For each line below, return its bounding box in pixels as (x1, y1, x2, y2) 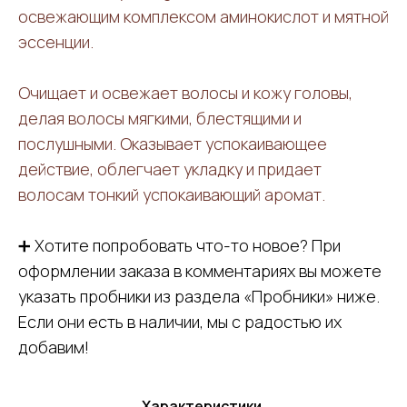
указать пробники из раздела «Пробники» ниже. (18, 284, 380, 307)
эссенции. (18, 30, 94, 53)
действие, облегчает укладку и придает (18, 157, 322, 180)
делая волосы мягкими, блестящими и (18, 106, 302, 129)
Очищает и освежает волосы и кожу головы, (18, 81, 352, 104)
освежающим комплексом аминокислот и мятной (18, 5, 389, 27)
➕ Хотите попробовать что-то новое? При (18, 233, 341, 256)
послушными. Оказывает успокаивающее (18, 132, 327, 154)
